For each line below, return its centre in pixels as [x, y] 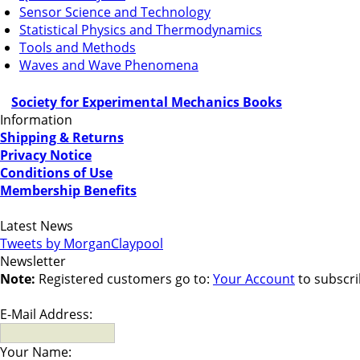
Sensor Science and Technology [115, 12]
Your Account [254, 278]
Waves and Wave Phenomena [109, 65]
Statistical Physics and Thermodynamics [141, 29]
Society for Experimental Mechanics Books [147, 102]
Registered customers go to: [124, 278]
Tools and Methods [78, 47]
